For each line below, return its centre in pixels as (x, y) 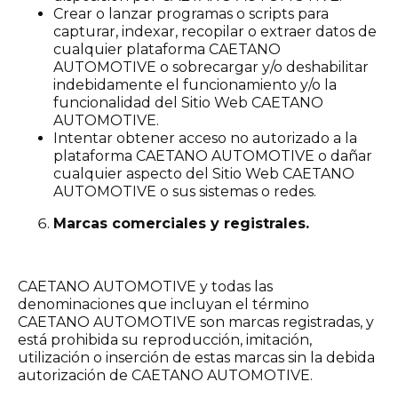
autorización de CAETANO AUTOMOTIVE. (165, 375)
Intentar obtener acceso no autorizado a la (205, 138)
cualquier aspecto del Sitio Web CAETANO (204, 174)
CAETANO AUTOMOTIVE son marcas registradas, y (196, 322)
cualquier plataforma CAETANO (167, 49)
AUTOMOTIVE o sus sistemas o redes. (185, 191)
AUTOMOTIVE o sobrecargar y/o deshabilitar (211, 67)
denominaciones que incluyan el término (163, 304)
